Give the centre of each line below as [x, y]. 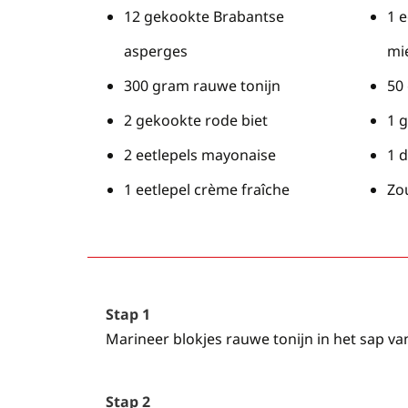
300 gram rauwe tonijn [202, 86]
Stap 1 [128, 314]
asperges [156, 51]
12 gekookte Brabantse [204, 16]
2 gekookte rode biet [196, 120]
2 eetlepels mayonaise [200, 155]
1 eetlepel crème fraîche [207, 189]
